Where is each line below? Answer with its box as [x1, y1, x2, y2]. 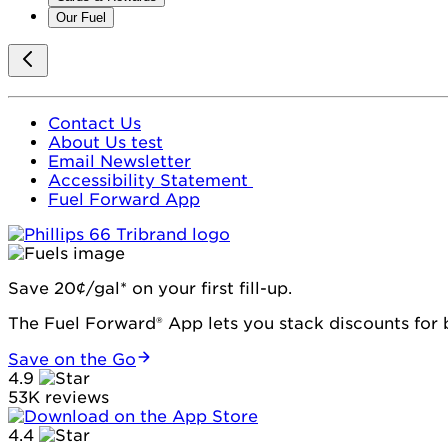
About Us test [48, 132, 163, 152]
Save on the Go [8, 349, 136, 369]
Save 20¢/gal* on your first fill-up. [8, 278, 292, 298]
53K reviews [8, 387, 109, 407]
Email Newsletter [48, 151, 191, 171]
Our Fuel [56, 10, 106, 25]
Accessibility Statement [48, 170, 253, 190]
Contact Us [48, 113, 141, 133]
